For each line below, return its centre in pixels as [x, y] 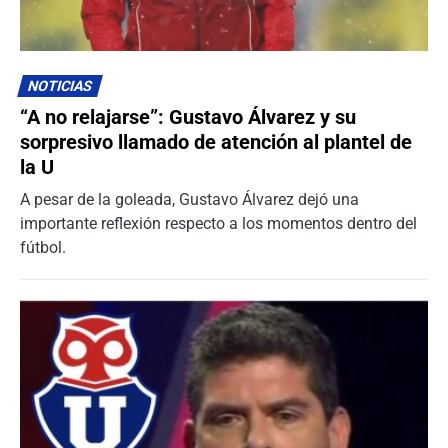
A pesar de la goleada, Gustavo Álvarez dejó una [189, 200]
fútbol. [43, 248]
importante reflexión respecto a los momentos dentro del [218, 224]
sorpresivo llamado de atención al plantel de [216, 142]
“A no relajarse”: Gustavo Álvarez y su [188, 117]
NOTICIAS [60, 87]
